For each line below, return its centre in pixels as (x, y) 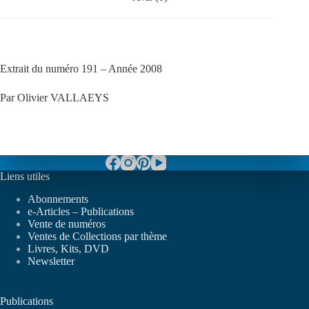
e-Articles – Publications (81, 211)
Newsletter (51, 261)
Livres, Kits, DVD (68, 248)
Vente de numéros (67, 223)
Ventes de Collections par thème (97, 236)
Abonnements (58, 199)
